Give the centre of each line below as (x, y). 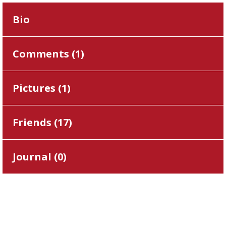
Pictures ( (37, 88)
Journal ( (35, 157)
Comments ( (44, 54)
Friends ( (35, 122)
